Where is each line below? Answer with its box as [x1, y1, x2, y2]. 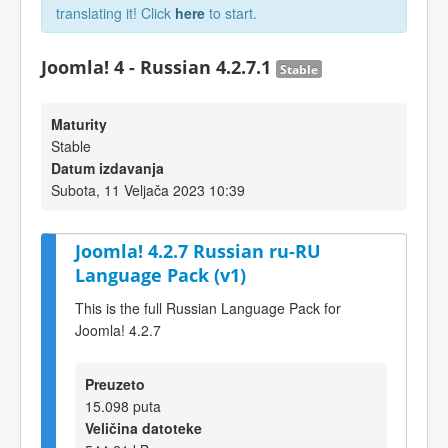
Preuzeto [85, 373, 145, 394]
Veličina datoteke [85, 417, 202, 438]
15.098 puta [85, 395, 161, 416]
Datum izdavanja [51, 158, 164, 178]
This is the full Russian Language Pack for [75, 297, 341, 318]
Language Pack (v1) [75, 263, 246, 287]
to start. [205, 3, 257, 23]
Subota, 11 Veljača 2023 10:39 [51, 180, 245, 200]
